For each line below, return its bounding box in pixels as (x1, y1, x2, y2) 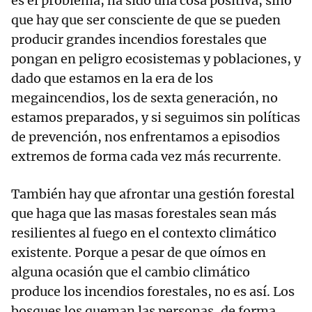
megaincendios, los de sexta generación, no (11, 90, 278, 107)
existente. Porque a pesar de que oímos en (11, 244, 266, 261)
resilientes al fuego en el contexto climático (11, 225, 276, 242)
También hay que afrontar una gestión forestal (11, 186, 295, 203)
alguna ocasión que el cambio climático (11, 264, 250, 281)
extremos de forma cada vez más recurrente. (11, 148, 281, 165)
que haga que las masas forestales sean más (11, 205, 276, 222)
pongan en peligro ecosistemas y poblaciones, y (11, 51, 301, 68)
